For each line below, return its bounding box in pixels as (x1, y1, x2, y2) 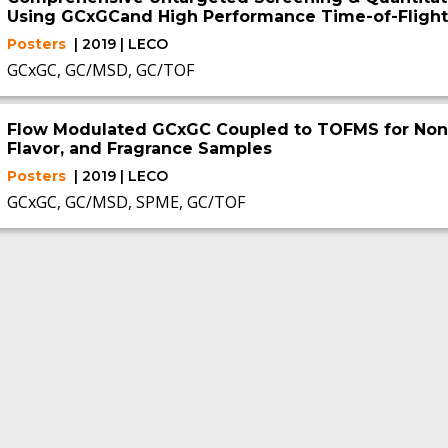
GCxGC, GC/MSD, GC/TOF (6, 59, 194, 81)
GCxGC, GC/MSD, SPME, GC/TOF (6, 191, 245, 213)
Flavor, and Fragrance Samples (6, 139, 272, 158)
